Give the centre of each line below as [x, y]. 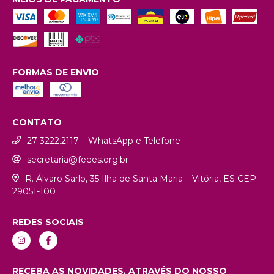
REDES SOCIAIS [48, 222]
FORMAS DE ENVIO [56, 72]
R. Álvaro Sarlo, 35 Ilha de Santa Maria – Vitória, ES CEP [140, 179]
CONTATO [37, 123]
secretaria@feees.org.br [78, 160]
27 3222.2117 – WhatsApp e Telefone [104, 141]
